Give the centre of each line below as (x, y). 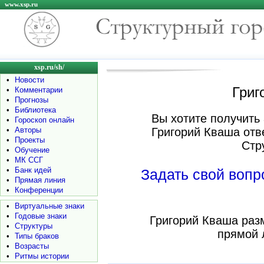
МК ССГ (29, 160)
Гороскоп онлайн (44, 120)
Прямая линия (40, 180)
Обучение (32, 150)
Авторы (28, 130)
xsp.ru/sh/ (49, 67)
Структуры (34, 226)
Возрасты (32, 246)
